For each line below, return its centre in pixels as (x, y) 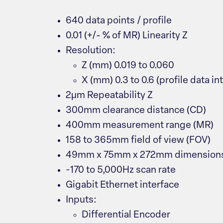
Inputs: (81, 200)
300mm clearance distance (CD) (136, 111)
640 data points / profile (119, 21)
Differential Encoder (126, 215)
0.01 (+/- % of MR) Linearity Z (127, 36)
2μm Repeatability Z (109, 96)
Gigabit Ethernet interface (122, 185)
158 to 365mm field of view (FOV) (138, 141)
